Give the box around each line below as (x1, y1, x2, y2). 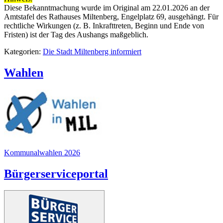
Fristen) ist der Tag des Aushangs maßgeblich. (4, 30, 148, 39)
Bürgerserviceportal (4, 167, 108, 180)
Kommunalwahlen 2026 (4, 148, 80, 157)
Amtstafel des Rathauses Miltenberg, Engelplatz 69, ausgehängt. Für (4, 12, 219, 21)
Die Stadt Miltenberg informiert (43, 47, 141, 56)
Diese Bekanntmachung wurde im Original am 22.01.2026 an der (4, 3, 210, 12)
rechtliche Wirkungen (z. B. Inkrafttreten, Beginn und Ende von (4, 21, 204, 30)
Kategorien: (4, 47, 43, 56)
